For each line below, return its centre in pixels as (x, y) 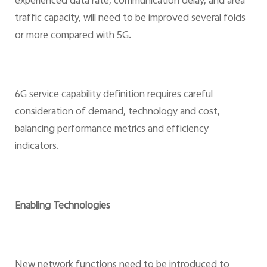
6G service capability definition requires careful (114, 95)
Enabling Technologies (62, 206)
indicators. (37, 147)
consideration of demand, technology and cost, (117, 112)
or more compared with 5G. (73, 35)
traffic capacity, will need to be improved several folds (130, 18)
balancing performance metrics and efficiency (111, 130)
